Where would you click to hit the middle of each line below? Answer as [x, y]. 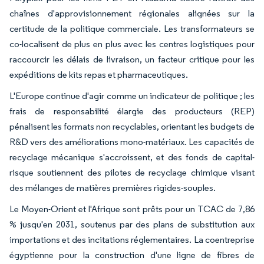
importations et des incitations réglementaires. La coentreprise [132, 239]
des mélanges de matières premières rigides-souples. [113, 187]
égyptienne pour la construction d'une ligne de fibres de [132, 255]
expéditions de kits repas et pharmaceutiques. [99, 74]
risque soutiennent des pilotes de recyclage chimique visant [132, 172]
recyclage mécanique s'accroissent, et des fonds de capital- [132, 157]
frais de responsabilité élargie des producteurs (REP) [132, 111]
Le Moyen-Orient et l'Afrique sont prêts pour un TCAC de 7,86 [132, 209]
